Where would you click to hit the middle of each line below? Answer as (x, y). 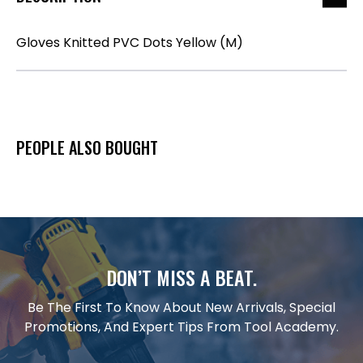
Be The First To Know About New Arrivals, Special (181, 307)
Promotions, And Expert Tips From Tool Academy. (181, 327)
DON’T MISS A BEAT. (181, 277)
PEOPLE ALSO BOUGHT (87, 147)
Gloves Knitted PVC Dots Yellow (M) (130, 42)
